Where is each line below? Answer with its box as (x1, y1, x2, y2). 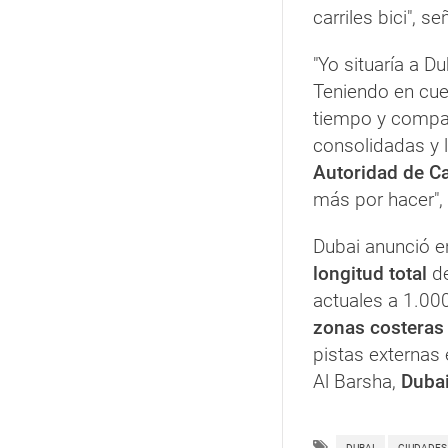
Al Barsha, (313, 369, 401, 393)
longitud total (313, 261, 427, 285)
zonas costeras (313, 315, 444, 339)
